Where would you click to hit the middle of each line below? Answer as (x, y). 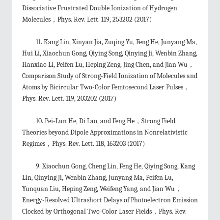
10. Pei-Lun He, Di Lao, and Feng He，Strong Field (106, 121)
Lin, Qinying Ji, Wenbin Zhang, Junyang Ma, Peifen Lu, (98, 178)
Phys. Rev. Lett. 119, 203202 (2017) (69, 98)
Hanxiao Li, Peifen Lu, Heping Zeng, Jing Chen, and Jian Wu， (108, 65)
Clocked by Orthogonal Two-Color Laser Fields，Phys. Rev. (104, 211)
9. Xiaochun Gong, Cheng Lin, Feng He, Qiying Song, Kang (115, 166)
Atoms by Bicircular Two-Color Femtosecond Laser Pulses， (106, 87)
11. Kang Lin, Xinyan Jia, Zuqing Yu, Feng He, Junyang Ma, (116, 42)
